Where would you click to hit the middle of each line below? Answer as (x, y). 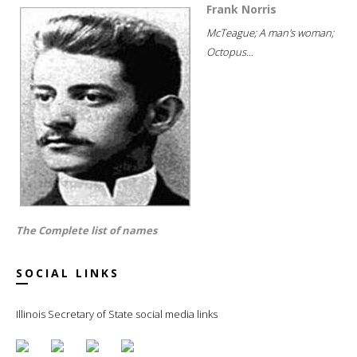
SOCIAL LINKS (68, 273)
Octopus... (230, 51)
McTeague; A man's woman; (270, 32)
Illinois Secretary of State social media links (117, 314)
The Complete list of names (86, 230)
